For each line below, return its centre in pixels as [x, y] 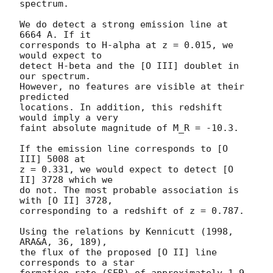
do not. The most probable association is [129, 190]
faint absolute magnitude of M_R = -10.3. [129, 128]
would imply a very [72, 117]
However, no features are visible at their [132, 86]
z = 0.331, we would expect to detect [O [126, 169]
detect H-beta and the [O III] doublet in [129, 66]
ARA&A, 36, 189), [66, 242]
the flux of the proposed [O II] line [118, 252]
